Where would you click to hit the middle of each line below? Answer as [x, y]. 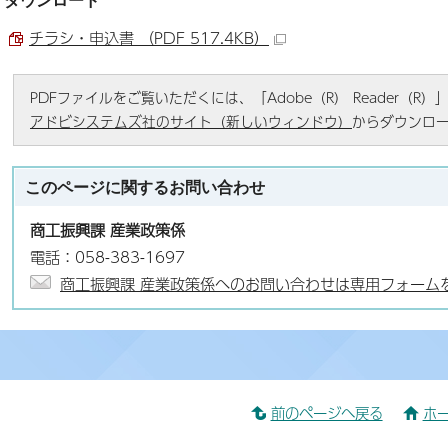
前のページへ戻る [326, 413]
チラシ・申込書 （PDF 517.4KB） [149, 37]
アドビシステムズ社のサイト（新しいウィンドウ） [191, 121]
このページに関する [97, 187]
